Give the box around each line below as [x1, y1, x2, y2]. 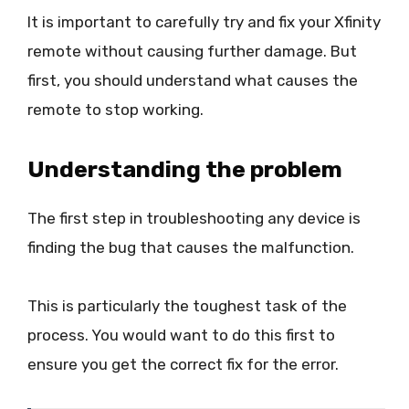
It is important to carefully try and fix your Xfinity [27, 12, 381, 31]
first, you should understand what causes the [27, 70, 358, 89]
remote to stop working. [27, 100, 204, 119]
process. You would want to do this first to [27, 326, 335, 345]
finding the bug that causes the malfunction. [27, 237, 354, 257]
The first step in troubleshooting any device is [27, 208, 361, 227]
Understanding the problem [27, 155, 342, 183]
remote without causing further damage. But [27, 41, 357, 60]
